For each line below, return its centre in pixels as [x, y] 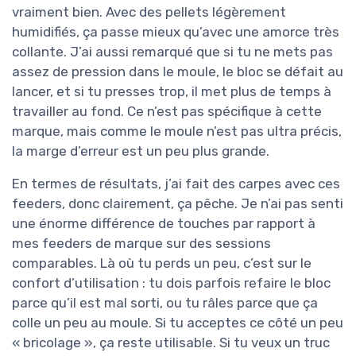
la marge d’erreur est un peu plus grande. [141, 151]
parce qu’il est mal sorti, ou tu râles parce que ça [165, 302]
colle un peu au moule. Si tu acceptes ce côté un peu [178, 322]
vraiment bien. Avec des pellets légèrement [149, 12]
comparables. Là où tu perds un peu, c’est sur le [162, 263]
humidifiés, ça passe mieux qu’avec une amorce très [176, 31]
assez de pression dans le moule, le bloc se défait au [178, 71]
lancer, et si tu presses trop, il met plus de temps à [172, 91]
